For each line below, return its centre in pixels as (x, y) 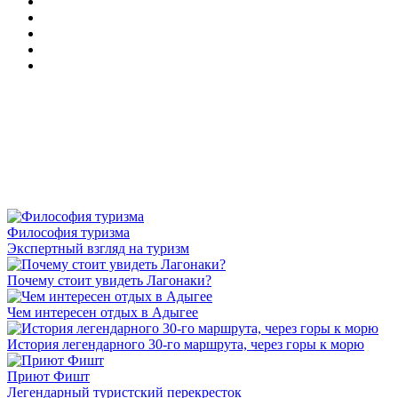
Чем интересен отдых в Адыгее (103, 312)
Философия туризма (68, 232)
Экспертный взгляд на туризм (98, 248)
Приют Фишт (48, 376)
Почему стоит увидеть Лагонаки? (109, 280)
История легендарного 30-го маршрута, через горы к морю (186, 344)
